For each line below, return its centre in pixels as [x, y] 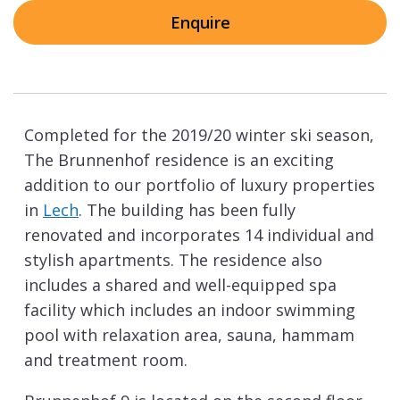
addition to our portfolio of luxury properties [200, 185]
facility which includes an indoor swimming [190, 310]
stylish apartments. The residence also [173, 260]
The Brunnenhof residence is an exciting [179, 160]
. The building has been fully [187, 210]
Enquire [200, 23]
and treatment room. [106, 360]
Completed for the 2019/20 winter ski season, [199, 135]
